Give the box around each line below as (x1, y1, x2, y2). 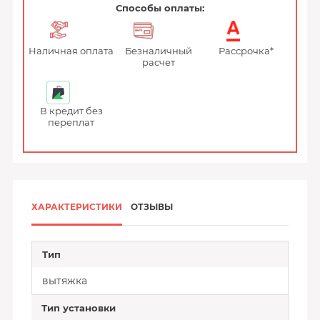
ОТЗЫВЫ (130, 201, 173, 212)
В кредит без (39, 105, 103, 116)
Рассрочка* (218, 45, 274, 56)
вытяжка (41, 274, 87, 287)
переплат (48, 116, 95, 128)
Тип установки (41, 302, 116, 314)
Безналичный (125, 45, 193, 56)
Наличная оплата (29, 45, 114, 56)
